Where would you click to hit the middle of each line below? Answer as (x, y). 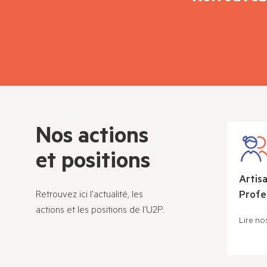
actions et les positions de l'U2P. (100, 209)
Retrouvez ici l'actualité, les (89, 193)
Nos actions (92, 133)
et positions (93, 159)
